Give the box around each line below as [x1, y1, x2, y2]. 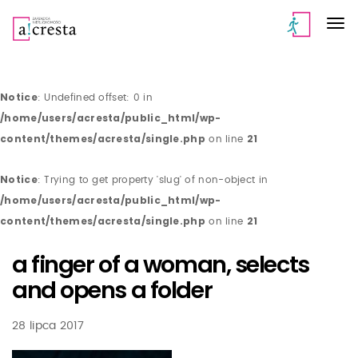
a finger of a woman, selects [12, 249, 309, 280]
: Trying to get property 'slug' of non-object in [37, 175, 268, 185]
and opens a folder [12, 274, 213, 306]
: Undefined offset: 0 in [37, 93, 153, 102]
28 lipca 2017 [12, 320, 84, 332]
